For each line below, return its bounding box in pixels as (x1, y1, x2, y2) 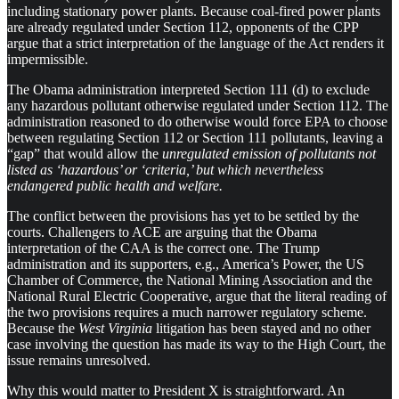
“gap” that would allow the (7, 145, 162, 161)
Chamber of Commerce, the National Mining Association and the (7, 272, 372, 288)
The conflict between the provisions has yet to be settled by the (7, 208, 359, 224)
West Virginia (78, 320, 152, 336)
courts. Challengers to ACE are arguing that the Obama (7, 224, 317, 240)
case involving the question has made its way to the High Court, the (7, 336, 386, 352)
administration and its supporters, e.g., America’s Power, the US (7, 256, 364, 272)
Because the (7, 320, 78, 336)
